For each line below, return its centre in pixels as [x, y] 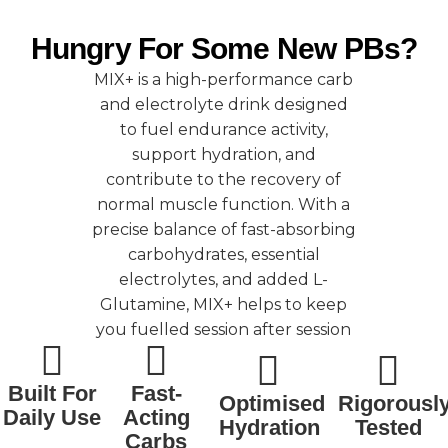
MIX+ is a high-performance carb [224, 79]
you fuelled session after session [224, 329]
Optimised [271, 403]
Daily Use [52, 417]
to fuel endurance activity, [223, 129]
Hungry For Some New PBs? [224, 48]
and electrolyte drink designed [223, 104]
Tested [388, 427]
